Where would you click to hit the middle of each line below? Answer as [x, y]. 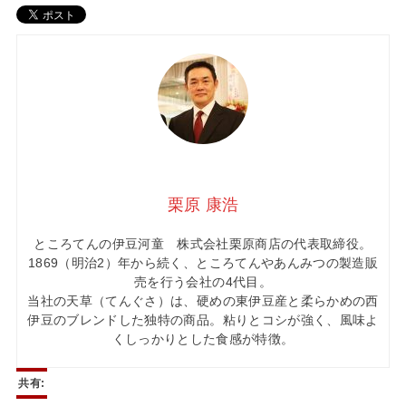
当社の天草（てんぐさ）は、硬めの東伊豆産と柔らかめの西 [203, 301]
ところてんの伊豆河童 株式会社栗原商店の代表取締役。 [203, 244]
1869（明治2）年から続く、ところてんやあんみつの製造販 [203, 263]
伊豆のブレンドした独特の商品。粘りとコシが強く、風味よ [203, 320]
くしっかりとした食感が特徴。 [203, 339]
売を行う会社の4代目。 [203, 282]
